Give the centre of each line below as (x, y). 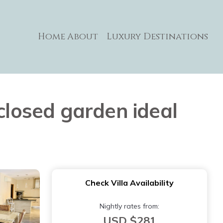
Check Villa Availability (129, 183)
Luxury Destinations (157, 37)
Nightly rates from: (129, 206)
